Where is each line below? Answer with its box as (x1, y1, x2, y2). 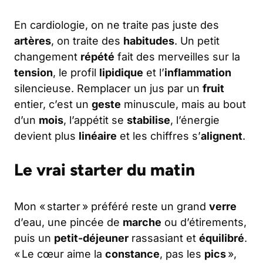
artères (14, 35, 51, 48)
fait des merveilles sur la (114, 50, 240, 63)
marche (123, 216, 161, 229)
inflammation (164, 66, 231, 79)
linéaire (79, 130, 117, 143)
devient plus (14, 130, 79, 143)
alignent (201, 130, 242, 143)
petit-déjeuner (54, 232, 129, 245)
